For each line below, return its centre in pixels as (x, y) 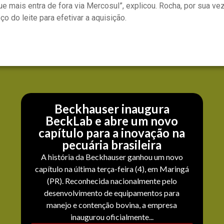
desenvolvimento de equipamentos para (112, 193)
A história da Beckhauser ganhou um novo (112, 157)
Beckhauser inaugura (112, 109)
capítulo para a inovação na (112, 133)
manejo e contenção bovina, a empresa (112, 205)
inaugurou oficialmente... (112, 217)
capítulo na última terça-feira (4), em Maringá (112, 169)
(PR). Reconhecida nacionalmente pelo (112, 181)
